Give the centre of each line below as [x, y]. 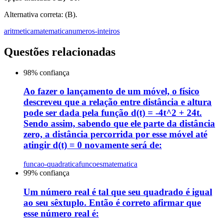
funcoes [91, 164]
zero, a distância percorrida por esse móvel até [115, 134]
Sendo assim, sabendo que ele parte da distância [119, 124]
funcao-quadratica [51, 164]
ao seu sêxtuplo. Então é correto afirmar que [112, 202]
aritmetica [19, 31]
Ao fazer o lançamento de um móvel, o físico [111, 91]
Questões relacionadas [60, 52]
